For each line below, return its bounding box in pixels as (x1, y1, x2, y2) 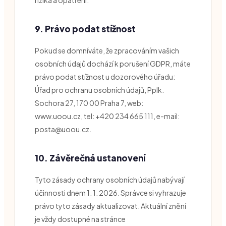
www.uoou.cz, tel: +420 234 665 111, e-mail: (35, 111, 180, 121)
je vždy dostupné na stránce (35, 214, 126, 223)
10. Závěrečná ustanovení (35, 152, 145, 163)
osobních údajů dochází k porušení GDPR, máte (35, 59, 191, 68)
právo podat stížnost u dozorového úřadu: (35, 72, 175, 81)
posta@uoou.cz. (35, 124, 91, 134)
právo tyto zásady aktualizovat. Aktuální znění (35, 201, 186, 210)
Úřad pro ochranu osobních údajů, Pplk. (35, 85, 164, 94)
